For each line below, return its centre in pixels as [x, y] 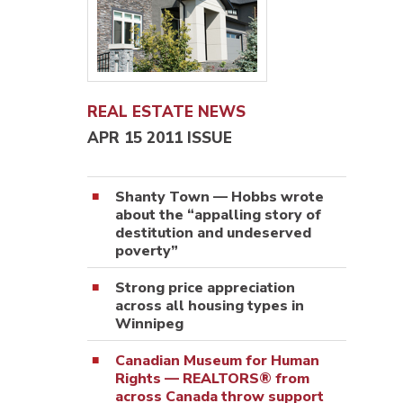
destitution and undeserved [213, 233]
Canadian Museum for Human [217, 360]
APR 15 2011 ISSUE [160, 138]
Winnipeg [149, 323]
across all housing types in [210, 305]
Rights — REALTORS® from [212, 378]
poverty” [147, 251]
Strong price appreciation [205, 287]
